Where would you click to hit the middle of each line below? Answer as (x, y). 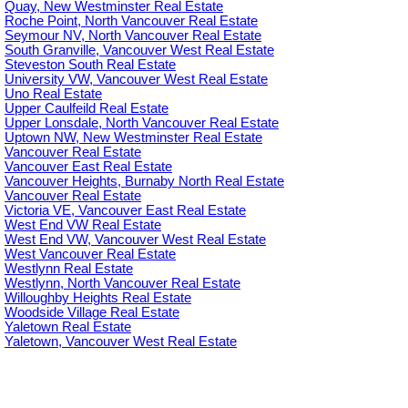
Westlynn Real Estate (69, 268)
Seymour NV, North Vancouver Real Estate (133, 35)
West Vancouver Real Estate (90, 254)
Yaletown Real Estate (68, 326)
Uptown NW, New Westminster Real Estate (133, 137)
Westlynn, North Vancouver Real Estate (122, 283)
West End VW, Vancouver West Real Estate (135, 239)
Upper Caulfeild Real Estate (87, 108)
